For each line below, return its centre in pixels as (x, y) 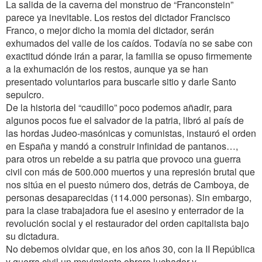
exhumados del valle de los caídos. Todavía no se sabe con (129, 43)
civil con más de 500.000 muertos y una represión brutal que (130, 172)
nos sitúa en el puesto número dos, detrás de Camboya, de (127, 185)
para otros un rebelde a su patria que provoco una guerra (123, 159)
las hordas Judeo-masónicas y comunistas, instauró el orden (131, 133)
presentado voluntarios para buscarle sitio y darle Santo (121, 82)
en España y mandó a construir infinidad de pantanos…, (122, 146)
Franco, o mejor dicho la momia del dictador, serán (110, 30)
